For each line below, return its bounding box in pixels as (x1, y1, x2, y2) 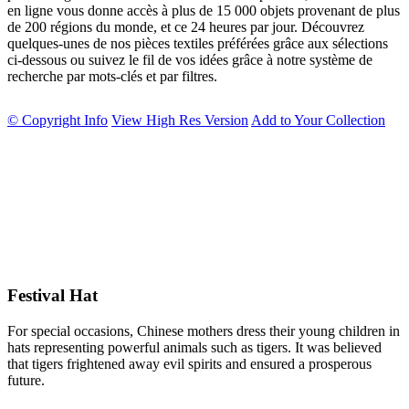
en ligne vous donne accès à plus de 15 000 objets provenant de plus (7, 2, 400, 18)
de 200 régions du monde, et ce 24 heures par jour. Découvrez (7, 18, 364, 35)
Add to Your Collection (251, 111, 385, 128)
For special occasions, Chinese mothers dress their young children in (7, 323, 400, 340)
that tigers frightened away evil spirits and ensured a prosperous (7, 356, 372, 372)
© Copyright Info (7, 111, 108, 128)
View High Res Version (111, 111, 248, 128)
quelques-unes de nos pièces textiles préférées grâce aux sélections (7, 35, 388, 51)
